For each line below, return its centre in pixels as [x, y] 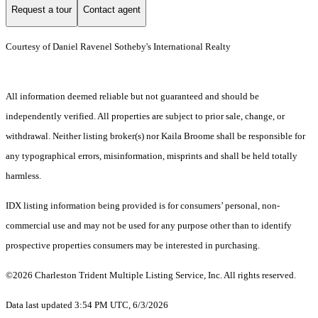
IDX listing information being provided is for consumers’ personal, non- [143, 205]
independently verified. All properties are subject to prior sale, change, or [145, 116]
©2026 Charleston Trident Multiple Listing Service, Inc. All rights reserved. [151, 275]
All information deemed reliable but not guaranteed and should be [132, 96]
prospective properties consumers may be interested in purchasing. [133, 245]
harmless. [23, 175]
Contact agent [112, 10]
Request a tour [42, 10]
